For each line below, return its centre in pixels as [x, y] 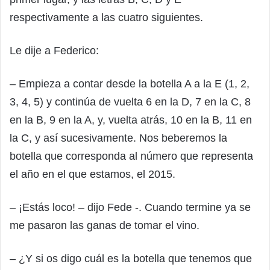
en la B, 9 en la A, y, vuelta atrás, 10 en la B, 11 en [131, 120]
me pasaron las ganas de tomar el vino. [105, 225]
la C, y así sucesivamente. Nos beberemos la [118, 138]
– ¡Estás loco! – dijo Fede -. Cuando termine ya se [130, 207]
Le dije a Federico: [54, 50]
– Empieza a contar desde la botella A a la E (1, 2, [130, 83]
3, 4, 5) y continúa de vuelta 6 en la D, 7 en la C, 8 [130, 102]
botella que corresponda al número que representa [131, 156]
